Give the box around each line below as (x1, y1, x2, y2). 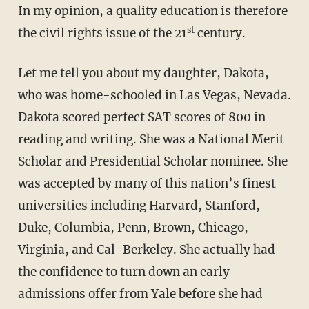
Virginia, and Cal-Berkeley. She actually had (17, 242, 275, 258)
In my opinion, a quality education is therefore (17, 3, 288, 19)
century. (194, 26, 246, 41)
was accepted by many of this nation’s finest (17, 176, 276, 192)
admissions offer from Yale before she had (17, 286, 263, 302)
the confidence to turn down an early (17, 264, 230, 280)
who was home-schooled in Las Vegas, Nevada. (17, 88, 291, 103)
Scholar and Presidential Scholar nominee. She (17, 154, 288, 170)
